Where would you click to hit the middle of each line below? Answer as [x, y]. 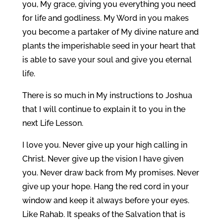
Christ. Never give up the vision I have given [103, 159]
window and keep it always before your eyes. [106, 200]
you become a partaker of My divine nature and [110, 32]
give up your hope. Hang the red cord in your [105, 187]
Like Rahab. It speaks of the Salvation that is [104, 214]
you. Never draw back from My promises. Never [111, 173]
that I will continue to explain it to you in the [104, 109]
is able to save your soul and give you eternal [107, 60]
